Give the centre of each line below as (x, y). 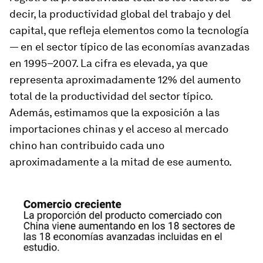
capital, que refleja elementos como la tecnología (129, 30)
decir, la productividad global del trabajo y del (120, 14)
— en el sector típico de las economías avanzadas (129, 47)
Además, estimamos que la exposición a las (114, 112)
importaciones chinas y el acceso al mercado (119, 129)
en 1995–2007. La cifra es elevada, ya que (109, 63)
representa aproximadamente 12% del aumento (125, 80)
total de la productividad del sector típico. (111, 96)
